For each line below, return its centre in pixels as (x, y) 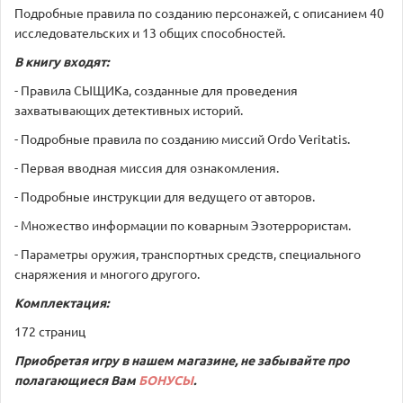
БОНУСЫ (166, 379)
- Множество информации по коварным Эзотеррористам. (183, 224)
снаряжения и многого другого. (107, 273)
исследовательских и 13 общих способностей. (150, 32)
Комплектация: (62, 302)
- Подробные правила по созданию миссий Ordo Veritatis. (182, 138)
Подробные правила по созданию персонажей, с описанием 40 (199, 12)
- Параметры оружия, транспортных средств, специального (188, 253)
